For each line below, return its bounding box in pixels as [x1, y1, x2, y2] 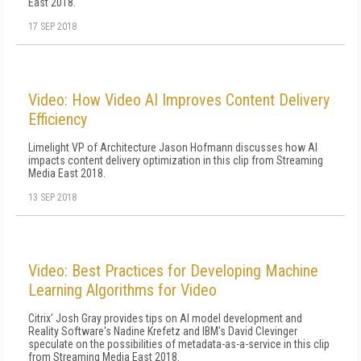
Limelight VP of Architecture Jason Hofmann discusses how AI [28, 141, 317, 154]
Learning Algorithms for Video [28, 280, 217, 300]
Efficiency [28, 110, 87, 129]
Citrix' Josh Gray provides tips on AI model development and [28, 312, 302, 325]
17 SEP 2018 [28, 21, 77, 32]
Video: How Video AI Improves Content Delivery [28, 90, 330, 110]
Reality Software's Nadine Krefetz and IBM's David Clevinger [28, 325, 297, 338]
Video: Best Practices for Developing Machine [28, 261, 318, 280]
